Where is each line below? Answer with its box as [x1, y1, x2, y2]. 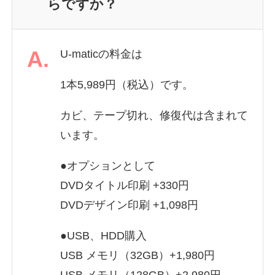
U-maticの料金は [60, 47, 142, 60]
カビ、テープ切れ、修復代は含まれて [60, 109, 248, 122]
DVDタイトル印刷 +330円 [60, 179, 189, 192]
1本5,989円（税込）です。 [60, 78, 193, 91]
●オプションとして [60, 159, 155, 172]
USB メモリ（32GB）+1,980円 [60, 249, 215, 261]
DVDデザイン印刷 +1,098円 [60, 198, 198, 211]
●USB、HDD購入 [60, 229, 147, 242]
